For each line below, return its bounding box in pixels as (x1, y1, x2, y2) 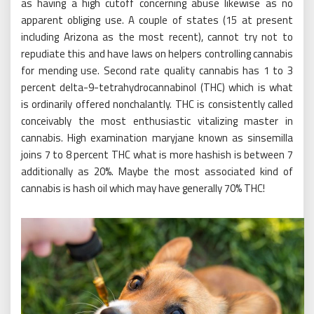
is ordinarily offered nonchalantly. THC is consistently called (21, 96, 293, 113)
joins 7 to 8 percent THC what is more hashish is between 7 (21, 146, 293, 163)
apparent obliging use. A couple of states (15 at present (21, 12, 293, 29)
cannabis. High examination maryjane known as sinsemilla (21, 130, 293, 146)
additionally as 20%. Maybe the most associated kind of (21, 163, 293, 180)
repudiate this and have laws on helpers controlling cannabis (21, 46, 293, 62)
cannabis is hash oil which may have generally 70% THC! (21, 180, 265, 197)
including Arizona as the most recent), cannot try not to (21, 29, 293, 46)
